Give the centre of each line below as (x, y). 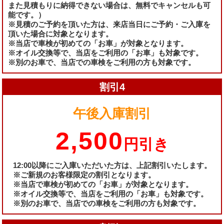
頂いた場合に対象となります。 (60, 34)
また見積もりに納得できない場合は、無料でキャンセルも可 (109, 5)
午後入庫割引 (112, 114)
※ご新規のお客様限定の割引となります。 (84, 175)
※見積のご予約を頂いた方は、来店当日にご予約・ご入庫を (109, 24)
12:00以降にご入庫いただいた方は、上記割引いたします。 (112, 165)
